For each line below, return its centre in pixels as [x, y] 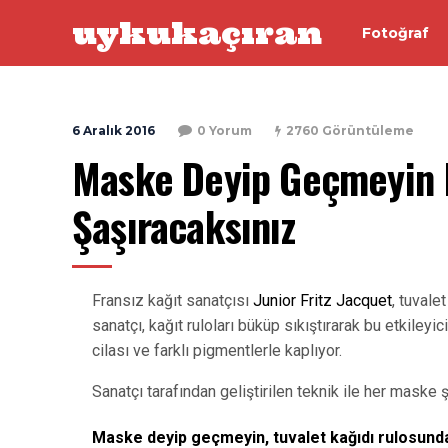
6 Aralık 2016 [113, 130]
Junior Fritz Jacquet [322, 300]
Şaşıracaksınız [183, 226]
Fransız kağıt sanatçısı [172, 300]
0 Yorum [224, 130]
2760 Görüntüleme [350, 130]
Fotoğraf [395, 32]
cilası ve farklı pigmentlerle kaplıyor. [217, 350]
